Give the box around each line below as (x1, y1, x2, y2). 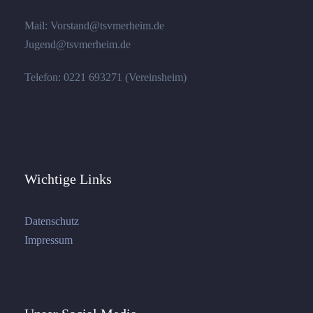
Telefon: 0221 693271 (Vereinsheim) (24, 71, 187, 83)
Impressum (24, 234, 73, 246)
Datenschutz (24, 215, 79, 227)
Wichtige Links (24, 171, 112, 187)
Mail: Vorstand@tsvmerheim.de (24, 20, 164, 31)
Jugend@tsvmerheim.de (24, 38, 131, 50)
